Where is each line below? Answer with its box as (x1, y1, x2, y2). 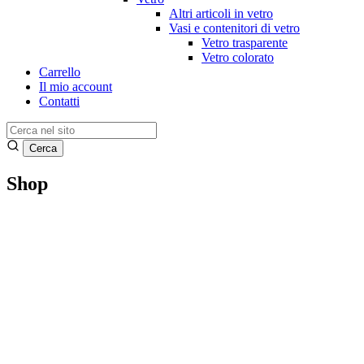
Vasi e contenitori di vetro (169, 21, 300, 35)
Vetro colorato (201, 50, 274, 64)
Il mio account (39, 80, 112, 93)
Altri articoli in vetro (169, 6, 273, 20)
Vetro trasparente (201, 36, 288, 50)
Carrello (39, 65, 80, 79)
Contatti (39, 94, 80, 108)
